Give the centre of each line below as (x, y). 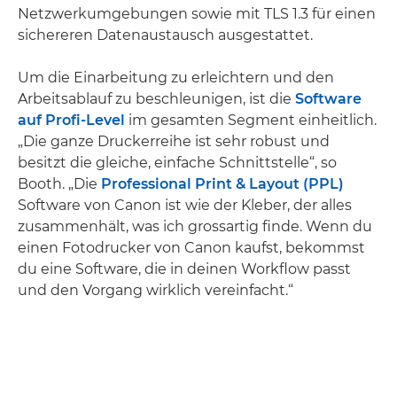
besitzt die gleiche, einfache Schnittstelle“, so (177, 163)
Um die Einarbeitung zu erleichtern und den (176, 78)
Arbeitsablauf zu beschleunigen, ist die (156, 99)
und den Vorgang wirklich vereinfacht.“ (156, 291)
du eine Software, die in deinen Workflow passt (184, 269)
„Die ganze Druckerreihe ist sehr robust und (174, 142)
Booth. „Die (59, 184)
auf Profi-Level (71, 121)
